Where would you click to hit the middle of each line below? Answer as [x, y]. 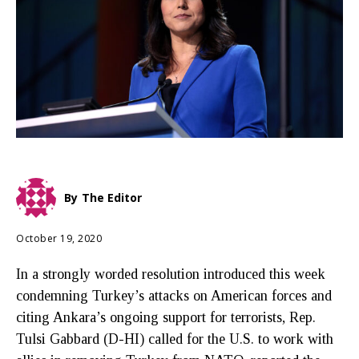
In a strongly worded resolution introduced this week [171, 274]
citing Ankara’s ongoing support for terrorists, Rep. [166, 318]
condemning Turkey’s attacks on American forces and [174, 296]
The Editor [112, 198]
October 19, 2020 [59, 239]
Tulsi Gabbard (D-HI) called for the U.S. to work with [175, 339]
